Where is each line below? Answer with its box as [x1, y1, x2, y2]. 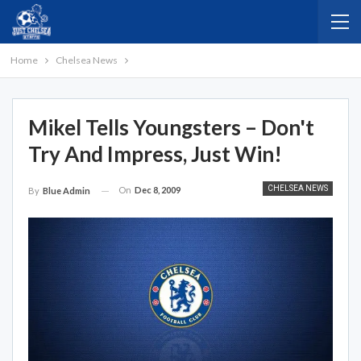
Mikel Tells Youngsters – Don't [28, 114, 314, 140]
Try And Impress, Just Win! [28, 141, 282, 167]
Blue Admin [43, 185, 90, 197]
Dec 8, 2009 [135, 185, 180, 195]
